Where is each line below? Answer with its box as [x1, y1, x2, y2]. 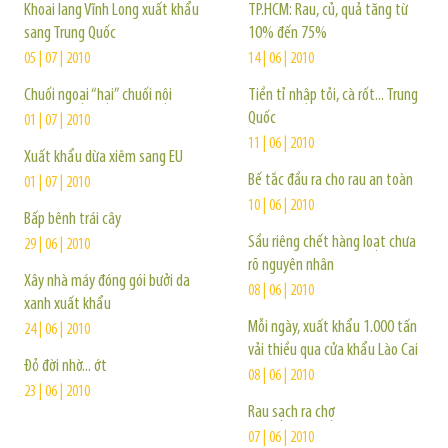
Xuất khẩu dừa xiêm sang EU [24, 148, 183, 167]
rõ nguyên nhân [248, 256, 334, 275]
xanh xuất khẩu [24, 295, 111, 314]
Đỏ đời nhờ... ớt [24, 357, 107, 376]
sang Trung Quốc [24, 24, 116, 43]
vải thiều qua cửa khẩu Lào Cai [248, 341, 418, 360]
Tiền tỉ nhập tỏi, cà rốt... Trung [248, 86, 418, 105]
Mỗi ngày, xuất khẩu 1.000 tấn [248, 318, 417, 337]
